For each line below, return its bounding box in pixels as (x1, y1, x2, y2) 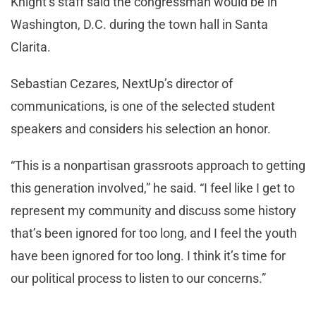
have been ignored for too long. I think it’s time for (11, 248, 286, 264)
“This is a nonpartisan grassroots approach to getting (11, 158, 305, 174)
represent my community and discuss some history (11, 203, 296, 219)
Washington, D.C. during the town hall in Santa (11, 17, 268, 32)
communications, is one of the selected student (11, 99, 275, 114)
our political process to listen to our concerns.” (11, 271, 266, 286)
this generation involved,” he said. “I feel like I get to (11, 181, 295, 196)
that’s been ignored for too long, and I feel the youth (11, 226, 297, 241)
